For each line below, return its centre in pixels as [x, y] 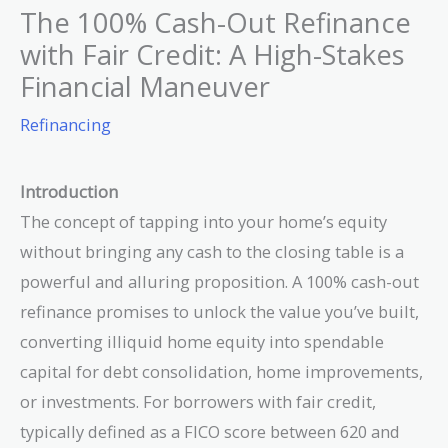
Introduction [69, 191]
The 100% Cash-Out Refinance [215, 22]
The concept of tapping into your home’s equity [203, 221]
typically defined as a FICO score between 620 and [210, 431]
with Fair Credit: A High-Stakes [212, 54]
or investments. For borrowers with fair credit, [198, 401]
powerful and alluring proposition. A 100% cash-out [219, 281]
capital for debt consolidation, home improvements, [221, 371]
